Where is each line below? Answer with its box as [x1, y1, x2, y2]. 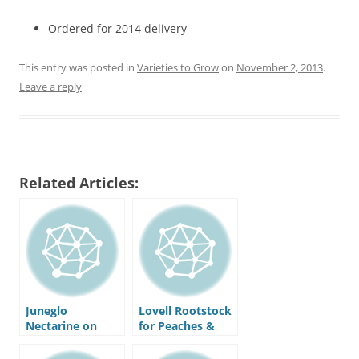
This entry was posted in [19, 60, 137, 75]
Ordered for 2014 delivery [48, 21, 187, 37]
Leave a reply [19, 79, 82, 95]
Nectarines [139, 333, 198, 349]
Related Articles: [19, 173, 139, 193]
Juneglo [26, 303, 67, 319]
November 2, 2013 [236, 60, 323, 75]
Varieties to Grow [137, 60, 219, 75]
